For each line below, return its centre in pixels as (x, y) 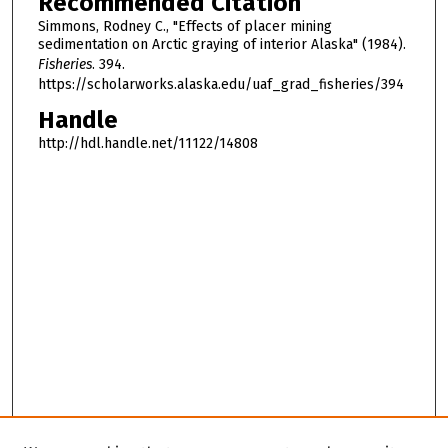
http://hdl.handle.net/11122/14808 (147, 144)
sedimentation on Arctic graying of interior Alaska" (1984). (221, 44)
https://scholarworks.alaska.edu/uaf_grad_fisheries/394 (220, 84)
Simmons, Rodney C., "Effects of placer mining (184, 26)
